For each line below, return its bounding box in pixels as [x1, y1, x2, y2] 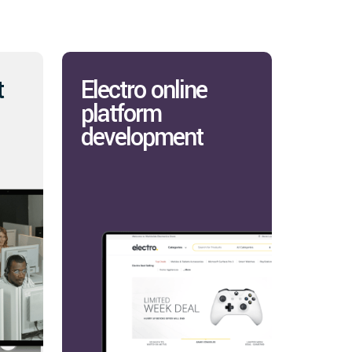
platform [81, 97, 161, 131]
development [81, 120, 203, 155]
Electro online [81, 73, 207, 108]
